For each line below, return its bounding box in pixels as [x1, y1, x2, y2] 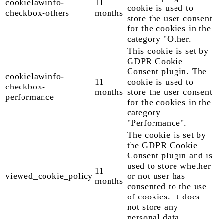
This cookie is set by [127, 45, 209, 56]
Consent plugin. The [127, 66, 207, 76]
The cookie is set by [127, 130, 207, 140]
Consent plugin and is [127, 150, 213, 160]
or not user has [127, 171, 186, 181]
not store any [127, 201, 178, 212]
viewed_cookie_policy [5, 171, 93, 181]
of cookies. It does [127, 191, 200, 201]
